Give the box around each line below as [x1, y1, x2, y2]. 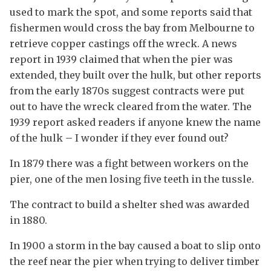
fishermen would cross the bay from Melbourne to [10, 22, 255, 34]
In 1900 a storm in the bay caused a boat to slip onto [10, 240, 261, 252]
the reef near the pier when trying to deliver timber [10, 255, 260, 268]
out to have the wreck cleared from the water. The [10, 100, 252, 113]
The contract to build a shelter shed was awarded [10, 198, 249, 211]
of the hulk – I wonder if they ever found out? [10, 132, 229, 145]
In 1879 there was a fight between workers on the [10, 157, 249, 170]
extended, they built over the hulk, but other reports [10, 69, 261, 82]
